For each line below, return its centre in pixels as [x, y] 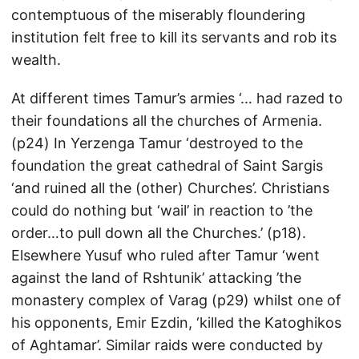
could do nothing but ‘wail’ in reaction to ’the [162, 210]
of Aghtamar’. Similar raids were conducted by [167, 345]
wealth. [36, 60]
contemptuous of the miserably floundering [158, 15]
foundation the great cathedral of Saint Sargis [167, 165]
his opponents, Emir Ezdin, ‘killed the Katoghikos [176, 323]
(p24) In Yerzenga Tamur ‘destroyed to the [157, 143]
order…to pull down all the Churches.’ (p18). [159, 233]
